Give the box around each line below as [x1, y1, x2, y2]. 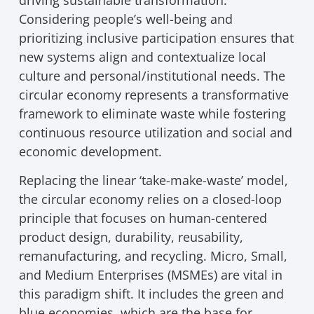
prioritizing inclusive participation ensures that [18, 29, 294, 46]
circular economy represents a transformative [18, 86, 289, 103]
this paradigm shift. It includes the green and [18, 285, 284, 303]
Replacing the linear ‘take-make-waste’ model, [18, 172, 288, 189]
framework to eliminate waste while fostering [18, 105, 286, 122]
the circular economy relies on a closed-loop [18, 191, 282, 208]
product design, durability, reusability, [18, 228, 243, 246]
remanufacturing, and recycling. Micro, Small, [18, 247, 287, 265]
